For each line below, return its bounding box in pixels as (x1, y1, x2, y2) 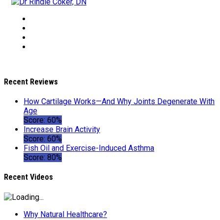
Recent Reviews (4, 77, 58, 86)
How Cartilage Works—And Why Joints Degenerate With (24, 97, 215, 107)
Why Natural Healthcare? (24, 209, 107, 219)
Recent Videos (4, 172, 53, 182)
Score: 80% (24, 153, 62, 163)
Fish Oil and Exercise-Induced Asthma (24, 143, 154, 153)
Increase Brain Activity (24, 125, 100, 135)
